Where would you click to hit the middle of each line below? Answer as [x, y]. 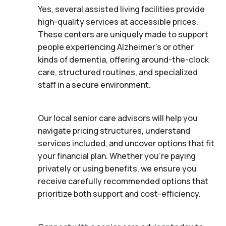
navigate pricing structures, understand [114, 130]
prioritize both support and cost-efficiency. [119, 193]
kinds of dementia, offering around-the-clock [123, 59]
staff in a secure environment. [94, 84]
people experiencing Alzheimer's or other [116, 47]
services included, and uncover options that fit [126, 143]
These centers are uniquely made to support [123, 34]
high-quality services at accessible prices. [118, 21]
